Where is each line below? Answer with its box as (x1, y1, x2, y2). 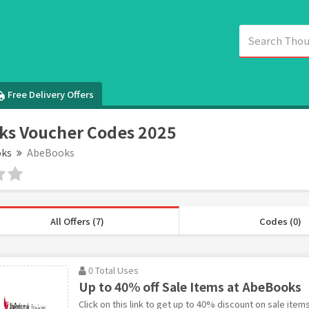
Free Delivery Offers (8, 88, 94, 101)
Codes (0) (259, 215, 301, 228)
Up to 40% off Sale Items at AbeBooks (78, 278, 301, 295)
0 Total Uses (88, 263, 139, 277)
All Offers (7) (50, 215, 105, 228)
